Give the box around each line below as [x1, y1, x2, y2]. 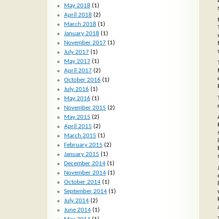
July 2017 [64, 48, 89, 55]
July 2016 [64, 86, 89, 92]
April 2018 [64, 11, 92, 18]
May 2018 [64, 2, 90, 9]
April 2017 [64, 67, 92, 74]
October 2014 [64, 178, 101, 185]
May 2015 [64, 113, 90, 120]
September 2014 [64, 188, 107, 195]
